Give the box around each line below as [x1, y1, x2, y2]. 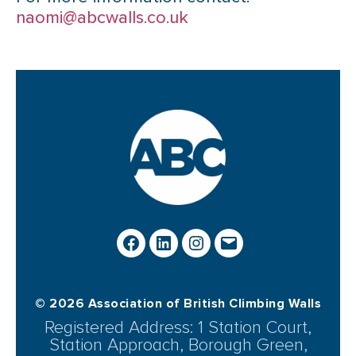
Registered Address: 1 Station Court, [44, 317, 311, 339]
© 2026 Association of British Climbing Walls [35, 296, 321, 311]
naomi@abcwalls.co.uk [16, 6, 188, 29]
